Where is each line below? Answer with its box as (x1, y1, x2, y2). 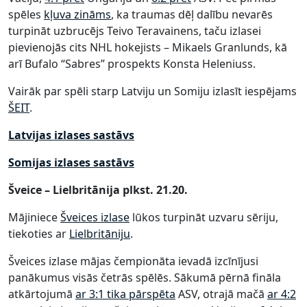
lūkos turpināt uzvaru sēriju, (130, 210, 278, 225)
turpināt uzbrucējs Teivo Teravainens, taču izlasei (8, 23, 261, 38)
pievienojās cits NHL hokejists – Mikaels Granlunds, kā (8, 40, 287, 55)
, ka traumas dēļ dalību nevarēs (111, 7, 273, 22)
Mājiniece (8, 210, 60, 225)
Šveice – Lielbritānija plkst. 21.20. (8, 182, 188, 197)
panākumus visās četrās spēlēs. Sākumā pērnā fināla (8, 270, 281, 285)
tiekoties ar (8, 226, 69, 241)
